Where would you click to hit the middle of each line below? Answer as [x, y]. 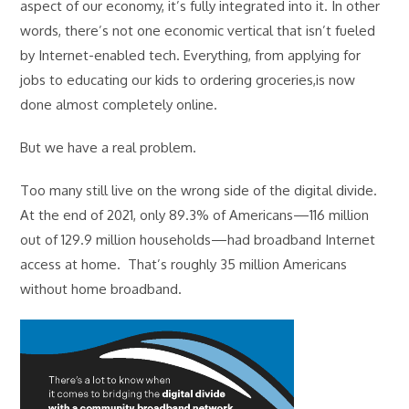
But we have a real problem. [109, 147]
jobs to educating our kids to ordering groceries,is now [188, 79]
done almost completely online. [121, 104]
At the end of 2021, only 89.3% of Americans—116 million [195, 215]
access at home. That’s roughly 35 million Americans [184, 264]
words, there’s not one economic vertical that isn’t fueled [198, 30]
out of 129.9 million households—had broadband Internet [198, 239]
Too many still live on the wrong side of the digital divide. [199, 190]
